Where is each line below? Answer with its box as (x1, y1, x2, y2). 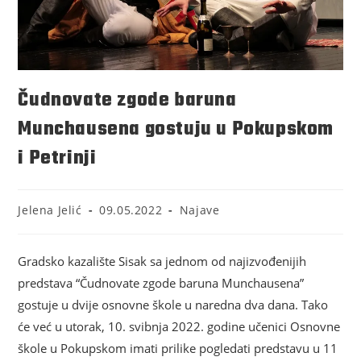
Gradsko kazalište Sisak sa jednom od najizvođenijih (18, 252, 307, 269)
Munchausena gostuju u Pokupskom (18, 114, 334, 144)
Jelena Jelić (18, 201, 82, 218)
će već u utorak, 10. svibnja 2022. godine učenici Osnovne (18, 317, 341, 334)
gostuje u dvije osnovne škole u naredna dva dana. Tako (18, 296, 329, 313)
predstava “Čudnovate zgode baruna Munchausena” (18, 274, 305, 291)
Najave (179, 201, 220, 218)
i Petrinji (18, 143, 97, 173)
